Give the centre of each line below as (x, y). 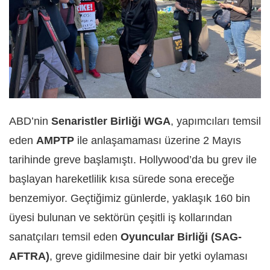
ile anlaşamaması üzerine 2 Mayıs (158, 141)
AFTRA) (29, 256)
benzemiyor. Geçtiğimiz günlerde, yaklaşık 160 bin (130, 199)
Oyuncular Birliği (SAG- (181, 237)
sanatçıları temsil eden (65, 237)
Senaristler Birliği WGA (111, 121)
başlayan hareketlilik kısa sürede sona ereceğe (122, 179)
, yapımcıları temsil (216, 121)
